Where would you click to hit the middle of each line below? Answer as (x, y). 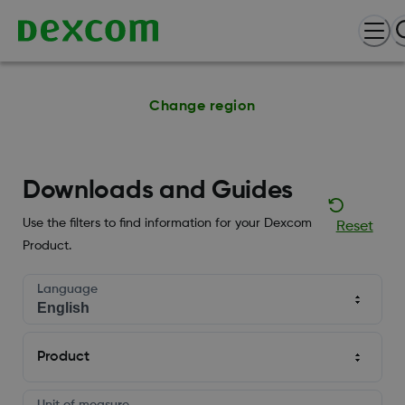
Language (67, 289)
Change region (202, 107)
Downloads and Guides (157, 191)
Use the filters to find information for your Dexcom (167, 223)
